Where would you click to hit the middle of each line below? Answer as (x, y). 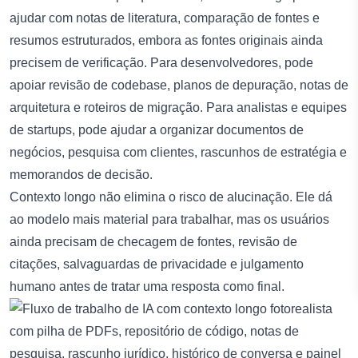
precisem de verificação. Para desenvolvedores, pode (161, 62)
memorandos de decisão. (81, 174)
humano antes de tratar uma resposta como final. (147, 286)
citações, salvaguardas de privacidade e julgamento (157, 264)
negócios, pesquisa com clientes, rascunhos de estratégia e (178, 152)
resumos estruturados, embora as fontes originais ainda (166, 40)
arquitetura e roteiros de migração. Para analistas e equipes (178, 107)
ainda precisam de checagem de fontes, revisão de (153, 241)
